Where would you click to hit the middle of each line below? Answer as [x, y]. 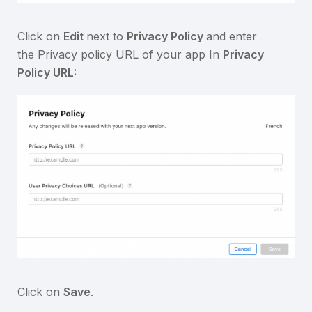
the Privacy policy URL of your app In [120, 55]
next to [107, 37]
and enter [232, 37]
